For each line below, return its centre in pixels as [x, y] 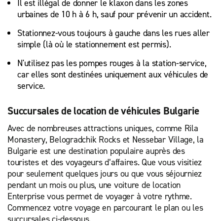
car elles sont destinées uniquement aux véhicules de [113, 74]
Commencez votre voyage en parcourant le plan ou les [105, 208]
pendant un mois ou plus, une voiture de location [94, 185]
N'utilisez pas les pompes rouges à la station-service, [112, 63]
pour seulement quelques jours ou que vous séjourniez [105, 174]
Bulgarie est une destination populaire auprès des [96, 151]
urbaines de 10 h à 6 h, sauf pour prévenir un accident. [115, 14]
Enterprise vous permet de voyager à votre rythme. [100, 196]
